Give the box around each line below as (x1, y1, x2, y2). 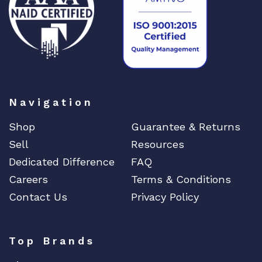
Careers (9, 173, 48, 186)
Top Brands (9, 235, 95, 247)
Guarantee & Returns (131, 120, 240, 133)
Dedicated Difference (9, 156, 115, 168)
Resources (131, 138, 184, 151)
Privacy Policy (131, 191, 199, 204)
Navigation (9, 96, 94, 109)
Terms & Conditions (131, 173, 231, 186)
